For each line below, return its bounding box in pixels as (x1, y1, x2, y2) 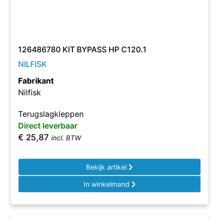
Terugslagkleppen (18, 109, 84, 119)
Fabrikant (18, 76, 54, 86)
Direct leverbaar (18, 121, 78, 131)
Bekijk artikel (86, 163, 129, 171)
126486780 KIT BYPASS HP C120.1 (18, 44, 147, 54)
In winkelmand (83, 180, 131, 188)
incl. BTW (51, 134, 82, 142)
